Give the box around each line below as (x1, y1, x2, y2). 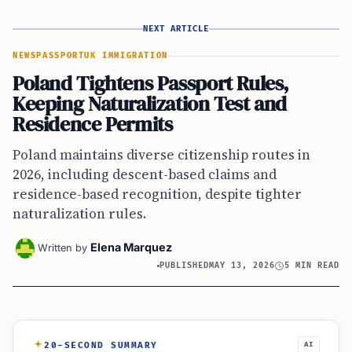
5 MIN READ (284, 261, 339, 271)
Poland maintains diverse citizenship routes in (13, 145, 310, 165)
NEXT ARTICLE (142, 24, 210, 35)
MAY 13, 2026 (209, 261, 276, 271)
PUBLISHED (159, 261, 210, 271)
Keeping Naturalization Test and (13, 90, 288, 119)
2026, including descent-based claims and (13, 165, 277, 185)
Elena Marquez (90, 240, 172, 255)
